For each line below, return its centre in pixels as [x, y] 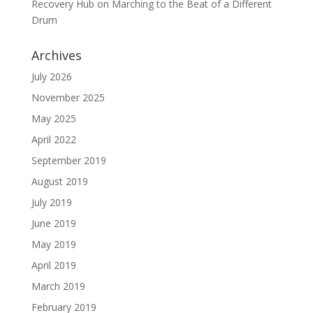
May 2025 [53, 118]
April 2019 [53, 265]
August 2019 [59, 181]
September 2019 [68, 160]
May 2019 [53, 244]
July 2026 [51, 76]
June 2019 [53, 223]
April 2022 [53, 139]
